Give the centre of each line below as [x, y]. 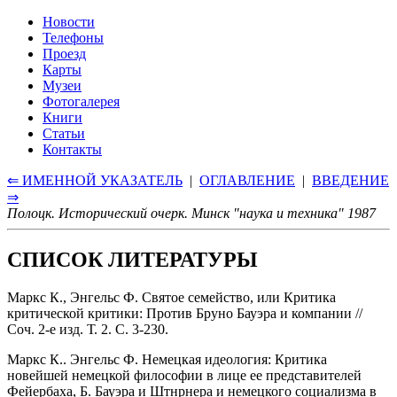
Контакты [72, 149]
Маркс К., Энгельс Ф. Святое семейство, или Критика [171, 297]
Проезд [64, 54]
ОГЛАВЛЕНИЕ [247, 180]
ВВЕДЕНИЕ [350, 180]
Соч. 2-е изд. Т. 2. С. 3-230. [88, 329]
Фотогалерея [81, 101]
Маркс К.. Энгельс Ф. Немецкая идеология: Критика [167, 359]
